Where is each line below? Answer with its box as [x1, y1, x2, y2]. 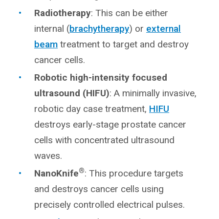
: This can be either [91, 7, 169, 19]
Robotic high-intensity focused [34, 72, 168, 84]
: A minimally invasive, [109, 88, 197, 99]
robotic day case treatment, [34, 103, 150, 115]
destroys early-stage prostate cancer [34, 119, 187, 131]
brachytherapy [69, 23, 130, 35]
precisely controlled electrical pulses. [34, 199, 185, 211]
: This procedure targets [85, 168, 184, 179]
